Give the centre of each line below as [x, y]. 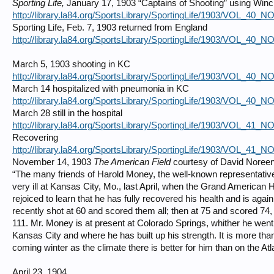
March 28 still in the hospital [67, 113]
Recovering [35, 138]
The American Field [132, 162]
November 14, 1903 [53, 162]
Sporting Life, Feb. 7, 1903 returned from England [110, 28]
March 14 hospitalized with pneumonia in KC [101, 89]
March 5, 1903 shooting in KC [71, 64]
